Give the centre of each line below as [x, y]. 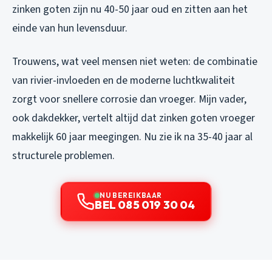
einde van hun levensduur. [70, 29]
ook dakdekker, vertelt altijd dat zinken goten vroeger [134, 118]
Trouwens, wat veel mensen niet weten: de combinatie [135, 62]
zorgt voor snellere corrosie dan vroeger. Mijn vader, [129, 100]
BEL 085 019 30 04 [145, 205]
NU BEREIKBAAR [131, 195]
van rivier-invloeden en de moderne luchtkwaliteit [124, 81]
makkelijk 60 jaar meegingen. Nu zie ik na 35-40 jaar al [132, 137]
